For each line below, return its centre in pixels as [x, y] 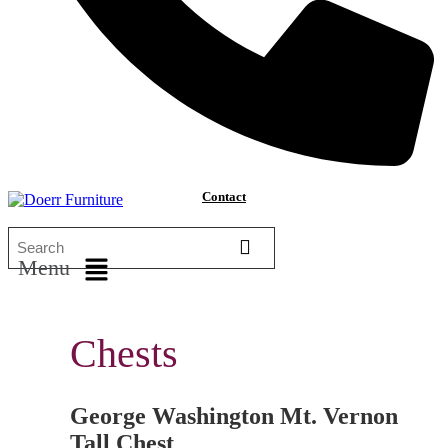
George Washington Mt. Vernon [234, 416]
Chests [124, 353]
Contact [224, 196]
